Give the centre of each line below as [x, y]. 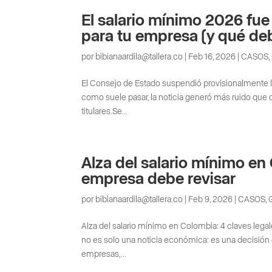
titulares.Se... [105, 111]
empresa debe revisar [159, 179]
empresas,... [104, 254]
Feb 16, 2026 [212, 57]
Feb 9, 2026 [211, 199]
